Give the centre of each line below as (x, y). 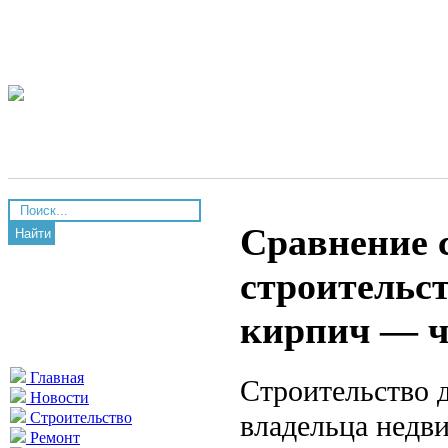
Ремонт (53, 437)
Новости (57, 397)
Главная (55, 377)
